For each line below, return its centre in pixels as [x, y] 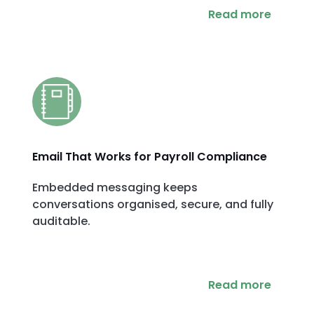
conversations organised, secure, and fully [153, 205]
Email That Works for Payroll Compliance [150, 157]
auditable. [61, 221]
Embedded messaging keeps [115, 188]
